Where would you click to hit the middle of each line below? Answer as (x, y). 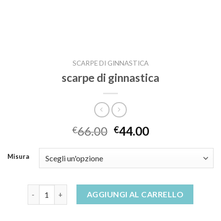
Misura (18, 157)
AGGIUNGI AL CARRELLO (135, 194)
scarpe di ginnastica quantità (76, 190)
